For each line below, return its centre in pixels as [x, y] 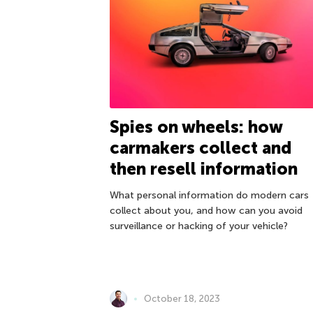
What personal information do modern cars [209, 196]
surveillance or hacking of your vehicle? [199, 226]
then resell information [204, 169]
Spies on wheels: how [196, 127]
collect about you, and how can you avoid [206, 211]
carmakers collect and [201, 148]
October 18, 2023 [182, 298]
